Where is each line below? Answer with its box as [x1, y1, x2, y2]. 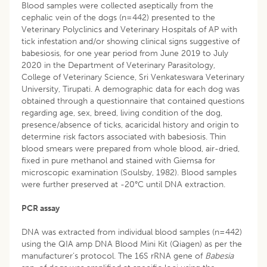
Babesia [205, 250, 234, 261]
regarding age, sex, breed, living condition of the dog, [21, 107, 222, 118]
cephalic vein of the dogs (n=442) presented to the [21, 12, 215, 23]
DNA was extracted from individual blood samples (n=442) [21, 226, 242, 237]
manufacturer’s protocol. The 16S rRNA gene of [21, 250, 205, 261]
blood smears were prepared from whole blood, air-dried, [21, 143, 240, 154]
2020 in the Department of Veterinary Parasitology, [21, 60, 215, 70]
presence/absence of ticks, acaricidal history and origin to [21, 119, 239, 130]
